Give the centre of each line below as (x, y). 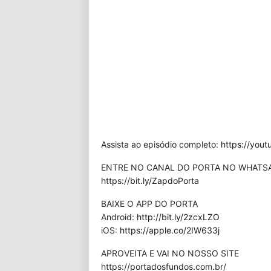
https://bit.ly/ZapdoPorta (150, 181)
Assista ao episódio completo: (161, 144)
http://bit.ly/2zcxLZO (178, 217)
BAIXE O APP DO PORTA (149, 204)
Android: (119, 217)
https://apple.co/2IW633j (170, 230)
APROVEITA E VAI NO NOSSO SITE (170, 253)
